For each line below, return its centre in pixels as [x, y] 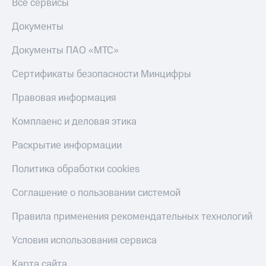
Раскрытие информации [67, 146]
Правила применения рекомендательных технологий [132, 217]
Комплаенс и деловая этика [74, 122]
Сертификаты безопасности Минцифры [102, 75]
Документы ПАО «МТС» [65, 51]
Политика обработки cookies [76, 170]
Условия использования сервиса [84, 241]
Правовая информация [64, 98]
